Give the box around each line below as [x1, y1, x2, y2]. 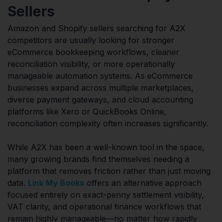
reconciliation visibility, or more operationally [7, 58, 175, 69]
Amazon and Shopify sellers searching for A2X [7, 23, 185, 33]
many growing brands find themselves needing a [7, 154, 189, 164]
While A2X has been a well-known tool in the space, [7, 142, 205, 152]
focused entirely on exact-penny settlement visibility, [7, 189, 204, 200]
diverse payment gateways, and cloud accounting [7, 94, 193, 105]
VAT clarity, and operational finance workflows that [7, 201, 201, 212]
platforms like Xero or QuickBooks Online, [7, 106, 166, 116]
